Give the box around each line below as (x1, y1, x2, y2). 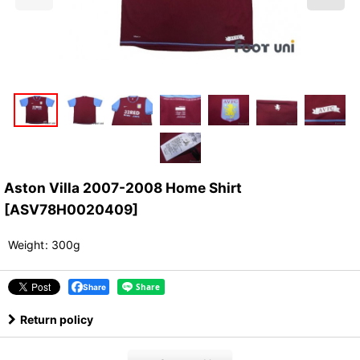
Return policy (20, 313, 93, 327)
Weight (8, 238, 44, 252)
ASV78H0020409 (10, 201, 133, 219)
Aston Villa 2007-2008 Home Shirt (4, 179, 242, 197)
